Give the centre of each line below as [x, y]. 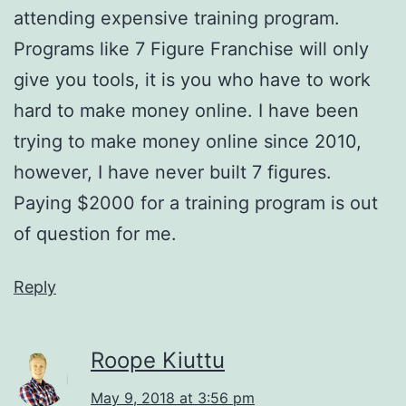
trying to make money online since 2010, [188, 141]
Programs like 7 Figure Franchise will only [191, 48]
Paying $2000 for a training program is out [196, 203]
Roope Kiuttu [158, 360]
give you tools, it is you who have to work [192, 79]
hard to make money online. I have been [186, 110]
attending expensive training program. [177, 18]
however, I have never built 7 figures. [173, 172]
